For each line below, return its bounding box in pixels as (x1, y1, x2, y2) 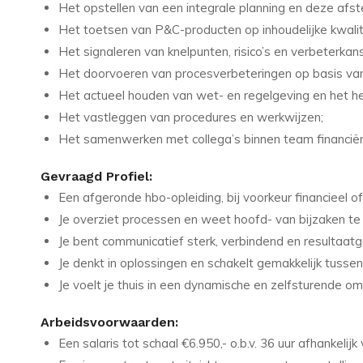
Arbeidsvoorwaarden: (41, 314, 178, 330)
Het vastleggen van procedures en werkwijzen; (58, 109, 323, 125)
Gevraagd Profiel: (41, 168, 152, 184)
